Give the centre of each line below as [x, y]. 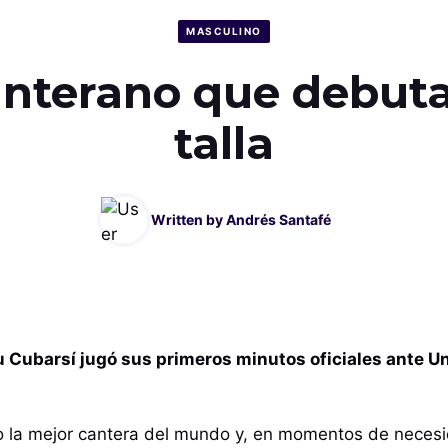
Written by [188, 220]
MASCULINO [224, 31]
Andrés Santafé [278, 220]
